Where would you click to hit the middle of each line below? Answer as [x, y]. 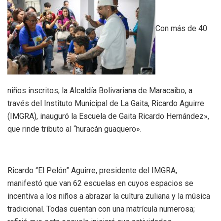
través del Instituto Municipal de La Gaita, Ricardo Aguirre [106, 103]
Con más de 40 [181, 28]
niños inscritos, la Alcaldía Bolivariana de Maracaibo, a [100, 90]
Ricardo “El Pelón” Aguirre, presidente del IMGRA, [92, 170]
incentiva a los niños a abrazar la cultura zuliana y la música [109, 196]
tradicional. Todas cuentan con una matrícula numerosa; [101, 209]
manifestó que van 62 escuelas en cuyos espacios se [100, 183]
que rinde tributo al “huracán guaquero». [74, 129]
